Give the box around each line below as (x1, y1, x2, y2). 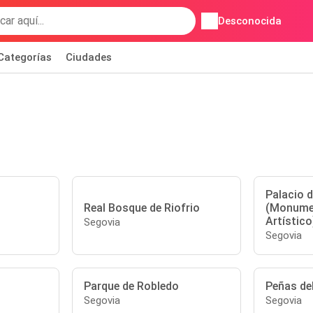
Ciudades (66, 51, 112, 64)
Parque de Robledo (84, 279, 180, 293)
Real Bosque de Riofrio (84, 201, 201, 214)
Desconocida (217, 15, 282, 27)
